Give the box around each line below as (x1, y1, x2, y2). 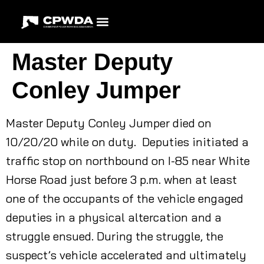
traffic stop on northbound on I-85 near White (6, 153, 250, 168)
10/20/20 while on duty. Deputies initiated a (6, 134, 249, 149)
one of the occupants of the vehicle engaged (6, 191, 243, 206)
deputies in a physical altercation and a (6, 210, 222, 225)
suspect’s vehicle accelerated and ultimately (6, 247, 246, 262)
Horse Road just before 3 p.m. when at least (6, 172, 237, 187)
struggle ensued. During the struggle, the (6, 229, 223, 243)
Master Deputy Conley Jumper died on (6, 115, 212, 130)
